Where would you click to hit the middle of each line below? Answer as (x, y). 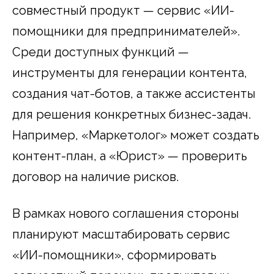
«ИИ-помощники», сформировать (114, 255)
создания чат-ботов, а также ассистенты (134, 93)
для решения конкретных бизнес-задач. (131, 114)
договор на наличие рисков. (95, 176)
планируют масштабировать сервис (121, 234)
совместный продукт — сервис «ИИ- (123, 10)
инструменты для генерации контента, (130, 72)
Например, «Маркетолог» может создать (136, 135)
